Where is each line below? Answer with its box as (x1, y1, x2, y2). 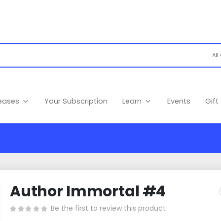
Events (167, 96, 190, 106)
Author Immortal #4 (9, 181, 166, 202)
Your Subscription (44, 96, 108, 106)
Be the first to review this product (50, 203, 166, 214)
